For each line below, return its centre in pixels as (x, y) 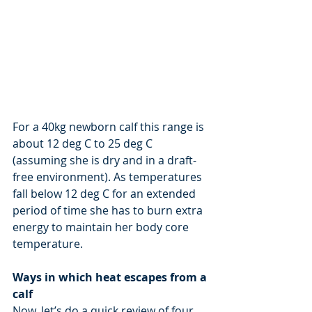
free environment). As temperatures (109, 177)
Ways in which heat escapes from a (111, 277)
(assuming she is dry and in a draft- (104, 160)
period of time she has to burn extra (109, 210)
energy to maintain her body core (102, 227)
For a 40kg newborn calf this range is (110, 126)
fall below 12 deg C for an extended (106, 193)
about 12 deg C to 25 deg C (84, 143)
